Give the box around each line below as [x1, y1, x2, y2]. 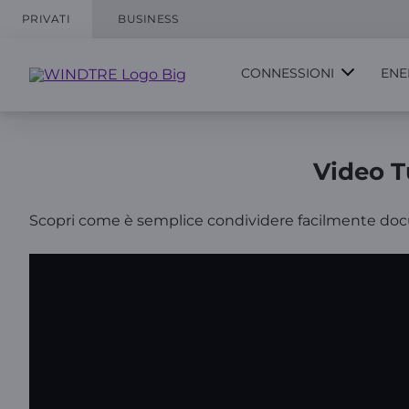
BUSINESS [118, 12, 179, 26]
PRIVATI [22, 12, 71, 26]
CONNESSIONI [241, 65, 334, 81]
